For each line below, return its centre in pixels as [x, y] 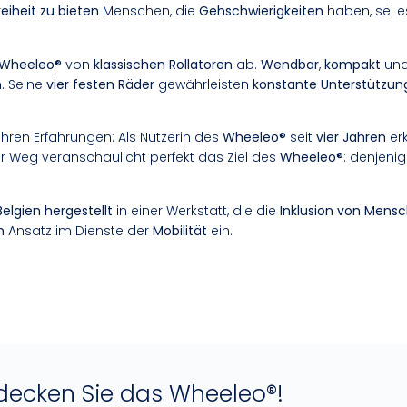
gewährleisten [203, 84]
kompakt [352, 64]
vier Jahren [351, 138]
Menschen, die [149, 11]
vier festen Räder [100, 84]
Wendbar [290, 64]
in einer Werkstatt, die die [196, 210]
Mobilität [180, 230]
